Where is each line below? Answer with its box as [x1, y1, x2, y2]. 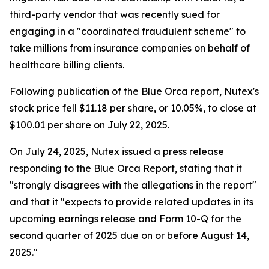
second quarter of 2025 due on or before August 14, [10, 229, 249, 242]
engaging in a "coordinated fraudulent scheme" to [10, 25, 246, 38]
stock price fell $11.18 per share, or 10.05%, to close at [10, 102, 256, 115]
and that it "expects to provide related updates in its [10, 196, 253, 208]
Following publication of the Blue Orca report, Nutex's [10, 85, 259, 98]
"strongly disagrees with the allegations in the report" [10, 179, 256, 192]
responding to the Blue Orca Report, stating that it [10, 162, 242, 175]
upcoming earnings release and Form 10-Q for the [10, 213, 241, 225]
